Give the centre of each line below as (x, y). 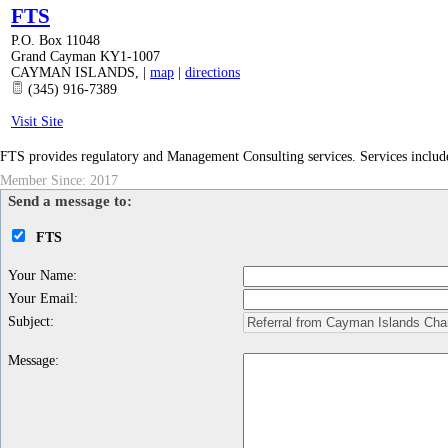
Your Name (40, 275)
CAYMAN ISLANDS (73, 72)
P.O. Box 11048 (55, 40)
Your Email (41, 298)
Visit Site (37, 121)
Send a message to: (70, 200)
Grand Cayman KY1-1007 (85, 56)
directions (212, 72)
